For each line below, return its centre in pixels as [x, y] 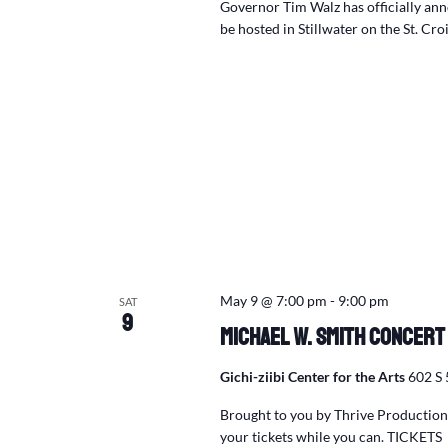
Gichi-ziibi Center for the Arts [313, 376]
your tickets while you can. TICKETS [330, 436]
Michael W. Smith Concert [332, 337]
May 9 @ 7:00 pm [273, 300]
